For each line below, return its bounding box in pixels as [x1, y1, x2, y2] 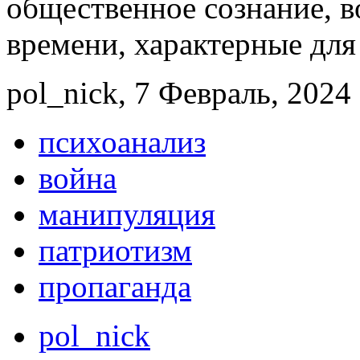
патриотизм [39, 232, 192, 268]
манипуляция [39, 196, 215, 231]
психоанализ [39, 124, 206, 159]
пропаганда [39, 268, 191, 304]
